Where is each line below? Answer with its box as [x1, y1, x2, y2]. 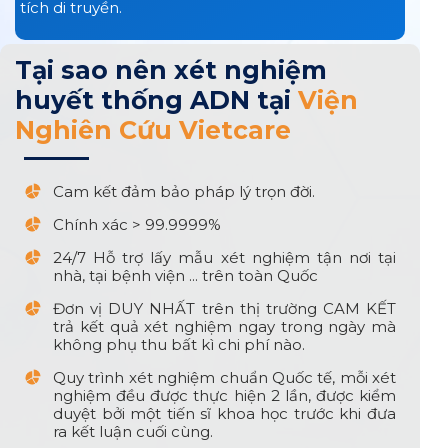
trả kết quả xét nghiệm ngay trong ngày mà [53, 316, 396, 336]
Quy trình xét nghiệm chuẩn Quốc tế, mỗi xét [53, 367, 396, 387]
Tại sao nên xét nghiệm [15, 55, 327, 86]
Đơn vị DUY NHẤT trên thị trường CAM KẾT [53, 298, 396, 318]
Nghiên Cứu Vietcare [15, 115, 291, 146]
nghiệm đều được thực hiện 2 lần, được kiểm [53, 385, 396, 405]
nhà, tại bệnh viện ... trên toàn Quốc [53, 265, 318, 285]
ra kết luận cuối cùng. [53, 421, 213, 441]
